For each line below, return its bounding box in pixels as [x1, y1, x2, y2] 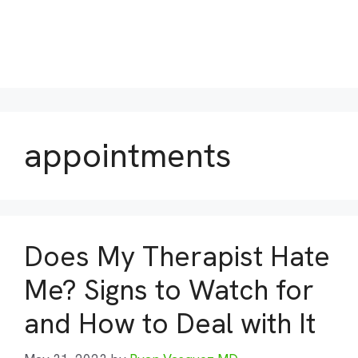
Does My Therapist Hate [24, 238, 330, 275]
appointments [24, 133, 232, 177]
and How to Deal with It [24, 305, 316, 342]
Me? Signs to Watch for [24, 272, 314, 308]
